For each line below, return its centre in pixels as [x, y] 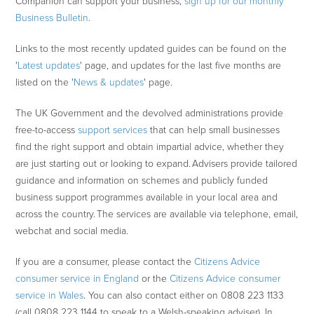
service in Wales [50, 296]
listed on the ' [45, 83]
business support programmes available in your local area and [147, 198]
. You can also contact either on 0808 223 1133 [184, 296]
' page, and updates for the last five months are [181, 66]
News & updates [109, 83]
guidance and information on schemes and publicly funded [142, 181]
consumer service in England [77, 279]
